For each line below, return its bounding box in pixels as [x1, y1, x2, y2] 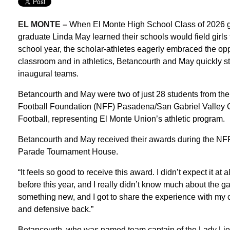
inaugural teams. [17, 69, 79, 78]
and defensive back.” [17, 204, 93, 214]
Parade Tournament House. [17, 147, 118, 156]
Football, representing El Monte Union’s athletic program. [17, 114, 225, 123]
